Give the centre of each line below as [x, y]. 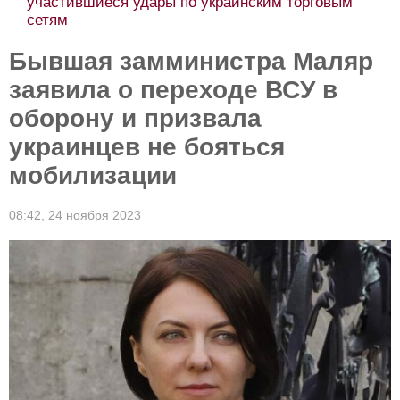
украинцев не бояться [147, 147]
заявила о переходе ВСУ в [173, 90]
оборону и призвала [135, 118]
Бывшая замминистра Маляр [191, 61]
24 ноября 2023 [95, 215]
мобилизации [93, 175]
